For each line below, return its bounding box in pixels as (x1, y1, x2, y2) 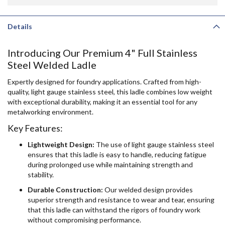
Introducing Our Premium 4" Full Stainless (8, 46, 197, 59)
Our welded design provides (103, 185, 193, 194)
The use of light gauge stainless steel (94, 140, 214, 149)
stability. (28, 170, 54, 179)
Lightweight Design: (28, 140, 94, 149)
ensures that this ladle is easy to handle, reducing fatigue (28, 150, 206, 159)
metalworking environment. (8, 107, 93, 116)
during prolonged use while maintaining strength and (28, 160, 193, 169)
